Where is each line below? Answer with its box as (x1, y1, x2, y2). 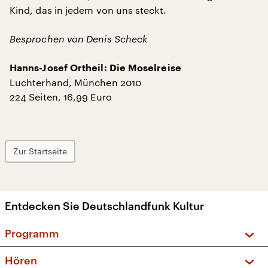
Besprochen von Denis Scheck (10, 33, 148, 44)
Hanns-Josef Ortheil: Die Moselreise (10, 63, 181, 73)
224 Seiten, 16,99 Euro (10, 91, 112, 102)
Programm (5, 227, 59, 240)
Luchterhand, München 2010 (10, 77, 141, 88)
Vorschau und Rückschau (41, 250, 157, 261)
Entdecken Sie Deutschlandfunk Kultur (5, 199, 204, 212)
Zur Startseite (13, 146, 67, 156)
